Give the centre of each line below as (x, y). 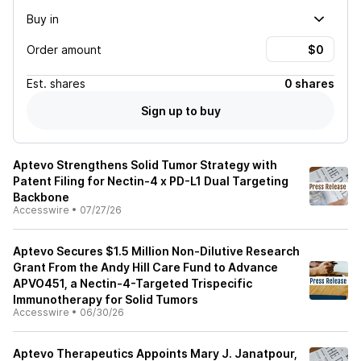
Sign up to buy (180, 110)
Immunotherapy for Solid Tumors (106, 299)
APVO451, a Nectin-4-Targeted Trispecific (133, 283)
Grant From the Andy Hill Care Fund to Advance (145, 267)
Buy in (43, 19)
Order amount (64, 49)
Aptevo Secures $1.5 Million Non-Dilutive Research (156, 251)
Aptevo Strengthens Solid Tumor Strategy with (145, 165)
